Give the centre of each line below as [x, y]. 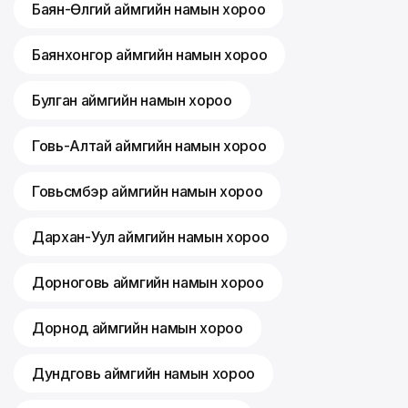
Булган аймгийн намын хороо [132, 101]
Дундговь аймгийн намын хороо [144, 374]
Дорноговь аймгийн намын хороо [148, 283]
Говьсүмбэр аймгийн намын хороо [148, 192]
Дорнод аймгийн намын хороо [138, 328]
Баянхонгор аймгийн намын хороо [150, 55]
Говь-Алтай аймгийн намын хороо [149, 146]
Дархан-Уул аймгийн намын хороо [151, 237]
